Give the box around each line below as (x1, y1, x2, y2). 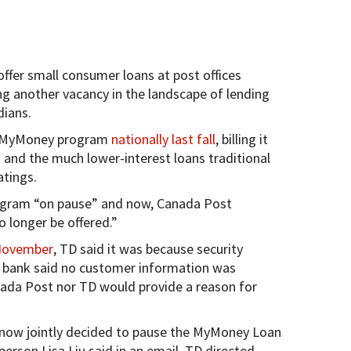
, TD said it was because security (52, 239, 243, 258)
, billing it (215, 129, 268, 148)
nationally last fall (110, 129, 215, 148)
